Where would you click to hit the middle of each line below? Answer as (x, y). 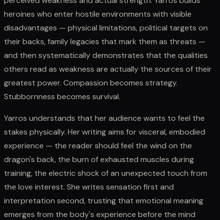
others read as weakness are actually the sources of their (108, 69)
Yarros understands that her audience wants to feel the (104, 118)
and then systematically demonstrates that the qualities (106, 55)
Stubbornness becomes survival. (62, 96)
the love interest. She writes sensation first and (89, 187)
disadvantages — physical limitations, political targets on (106, 27)
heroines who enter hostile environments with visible (98, 14)
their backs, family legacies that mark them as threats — (105, 41)
